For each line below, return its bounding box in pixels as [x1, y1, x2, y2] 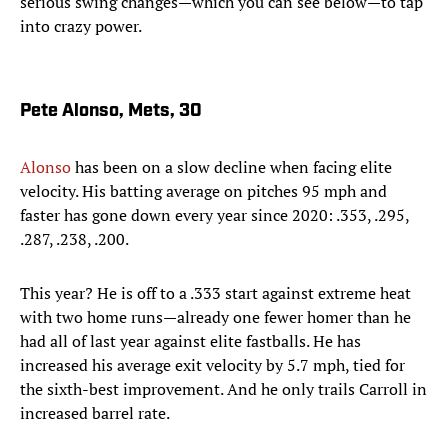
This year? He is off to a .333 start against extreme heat [20, 281, 411, 304]
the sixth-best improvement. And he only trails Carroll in [20, 377, 427, 400]
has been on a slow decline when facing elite [71, 155, 392, 178]
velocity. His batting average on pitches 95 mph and [20, 179, 387, 202]
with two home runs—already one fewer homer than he [20, 305, 411, 328]
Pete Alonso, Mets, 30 [20, 101, 202, 121]
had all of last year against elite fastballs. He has [20, 329, 361, 352]
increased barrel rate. [20, 401, 170, 424]
